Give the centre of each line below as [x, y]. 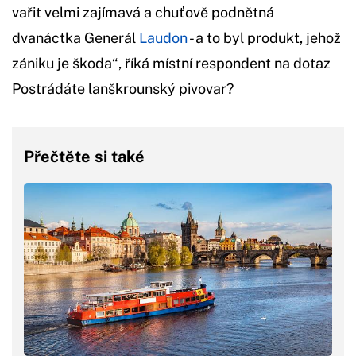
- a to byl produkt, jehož [264, 37]
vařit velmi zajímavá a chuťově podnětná [143, 12]
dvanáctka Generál [75, 37]
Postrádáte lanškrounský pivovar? [123, 88]
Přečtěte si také [84, 156]
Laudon [163, 37]
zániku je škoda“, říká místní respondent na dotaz [171, 63]
